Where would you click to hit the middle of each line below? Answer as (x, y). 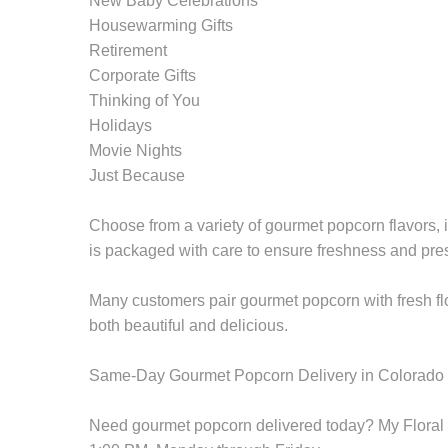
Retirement (128, 50)
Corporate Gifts (142, 75)
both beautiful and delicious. (188, 325)
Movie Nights (135, 150)
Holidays (120, 125)
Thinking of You (144, 100)
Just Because (137, 175)
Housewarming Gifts (161, 25)
